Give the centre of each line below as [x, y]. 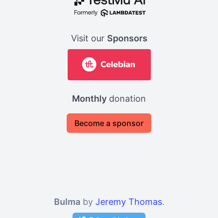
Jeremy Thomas [128, 201]
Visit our [89, 38]
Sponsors [127, 38]
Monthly [89, 98]
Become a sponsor [109, 123]
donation [126, 98]
